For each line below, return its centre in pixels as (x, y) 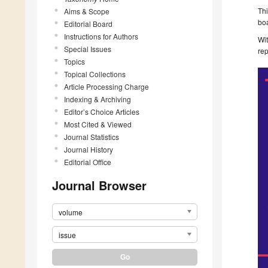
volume (71, 212)
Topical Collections (95, 74)
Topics (74, 61)
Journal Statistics (92, 136)
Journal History (89, 149)
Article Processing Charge (106, 86)
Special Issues (88, 48)
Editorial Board (88, 23)
